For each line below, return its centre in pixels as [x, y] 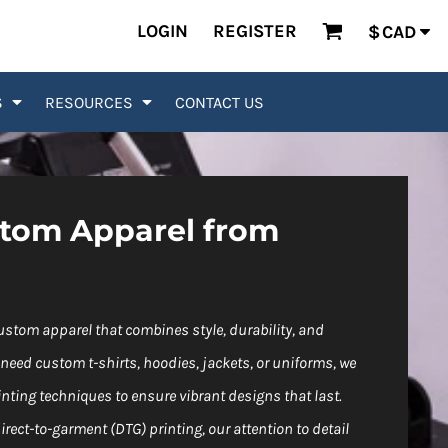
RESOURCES [90, 102]
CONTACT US [219, 102]
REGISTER [255, 30]
